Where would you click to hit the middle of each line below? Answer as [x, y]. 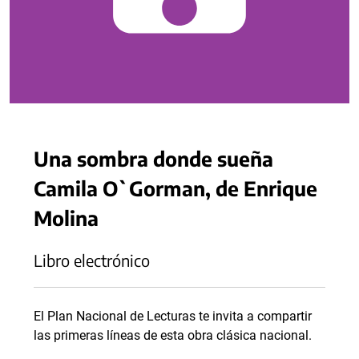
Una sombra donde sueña [153, 158]
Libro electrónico [92, 260]
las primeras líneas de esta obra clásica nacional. [173, 335]
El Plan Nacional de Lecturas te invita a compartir [173, 316]
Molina [66, 218]
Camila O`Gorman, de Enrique [175, 188]
